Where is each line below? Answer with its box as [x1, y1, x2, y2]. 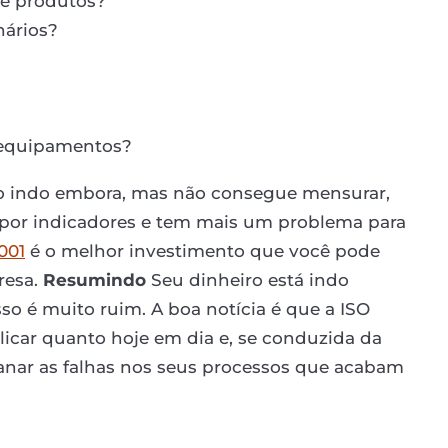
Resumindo [43, 269, 146, 290]
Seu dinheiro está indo [146, 269, 349, 290]
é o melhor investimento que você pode [25, 240, 380, 261]
